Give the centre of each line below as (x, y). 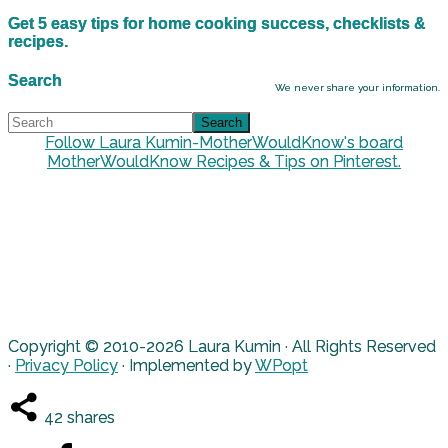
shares (91, 417)
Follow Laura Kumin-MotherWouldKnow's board (224, 142)
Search (35, 81)
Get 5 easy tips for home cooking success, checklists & (217, 24)
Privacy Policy (66, 365)
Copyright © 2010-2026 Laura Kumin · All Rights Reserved (222, 346)
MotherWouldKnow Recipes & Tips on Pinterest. (224, 161)
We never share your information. (357, 88)
